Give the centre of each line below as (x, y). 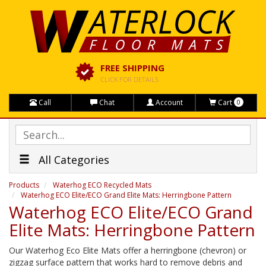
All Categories (72, 160)
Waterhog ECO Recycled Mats (102, 185)
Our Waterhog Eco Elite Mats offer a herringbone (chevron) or (128, 250)
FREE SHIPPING (132, 68)
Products (24, 185)
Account (168, 102)
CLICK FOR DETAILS (129, 79)
